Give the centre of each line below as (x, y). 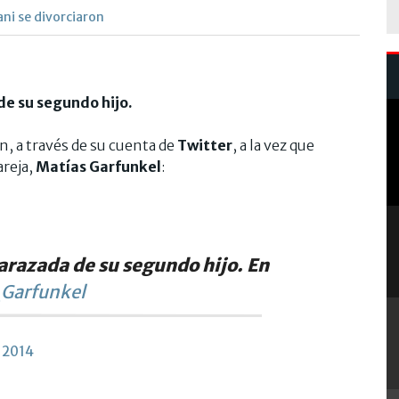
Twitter (205, 145)
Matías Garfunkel (97, 166)
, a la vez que (273, 145)
